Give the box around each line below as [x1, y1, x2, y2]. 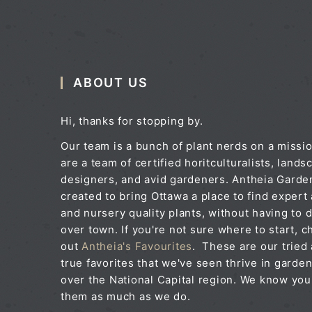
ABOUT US [73, 75, 148, 90]
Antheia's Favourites [81, 239, 192, 253]
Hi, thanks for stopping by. [61, 114, 203, 127]
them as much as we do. [61, 289, 191, 303]
